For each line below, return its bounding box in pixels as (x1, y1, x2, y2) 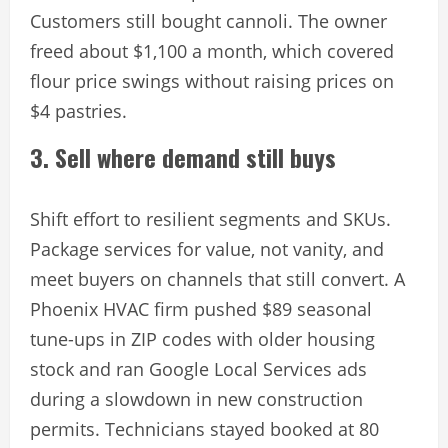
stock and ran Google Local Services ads (30, 357, 367, 382)
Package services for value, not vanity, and (30, 237, 384, 262)
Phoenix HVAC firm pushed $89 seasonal (30, 297, 372, 322)
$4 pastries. (30, 99, 127, 124)
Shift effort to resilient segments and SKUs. (30, 207, 391, 232)
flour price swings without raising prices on (30, 69, 394, 94)
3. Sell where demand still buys (30, 139, 336, 176)
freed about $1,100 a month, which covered (30, 39, 394, 64)
